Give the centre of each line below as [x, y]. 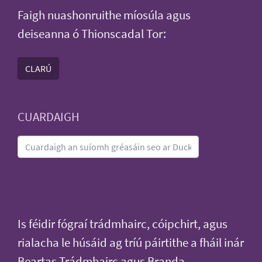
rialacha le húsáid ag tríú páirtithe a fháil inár [131, 242]
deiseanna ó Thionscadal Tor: [92, 34]
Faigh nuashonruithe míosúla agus [104, 15]
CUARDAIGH [49, 117]
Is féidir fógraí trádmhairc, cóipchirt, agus [123, 224]
